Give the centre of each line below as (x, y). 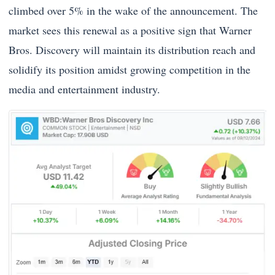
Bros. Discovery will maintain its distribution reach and (132, 49)
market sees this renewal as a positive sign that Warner (130, 30)
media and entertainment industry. (84, 89)
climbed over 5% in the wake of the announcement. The (133, 10)
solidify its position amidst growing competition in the (130, 69)
